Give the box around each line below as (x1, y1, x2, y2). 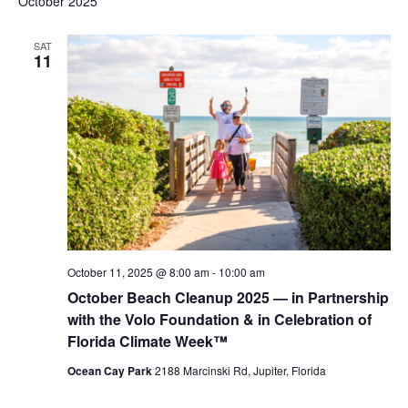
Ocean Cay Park (66, 362, 155, 379)
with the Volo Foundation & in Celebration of (66, 308, 372, 330)
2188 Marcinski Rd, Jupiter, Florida (154, 362, 326, 378)
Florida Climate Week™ (66, 330, 228, 352)
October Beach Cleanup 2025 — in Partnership (66, 286, 389, 308)
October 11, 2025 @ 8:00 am (66, 263, 209, 280)
